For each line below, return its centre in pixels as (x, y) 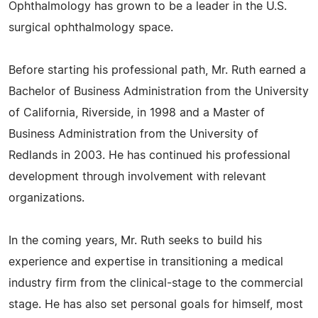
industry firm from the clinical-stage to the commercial (156, 284)
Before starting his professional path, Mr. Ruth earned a (157, 71)
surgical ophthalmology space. (91, 28)
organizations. (46, 198)
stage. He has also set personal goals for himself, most (156, 305)
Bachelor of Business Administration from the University (159, 92)
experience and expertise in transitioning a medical (146, 262)
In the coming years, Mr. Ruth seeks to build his (135, 241)
